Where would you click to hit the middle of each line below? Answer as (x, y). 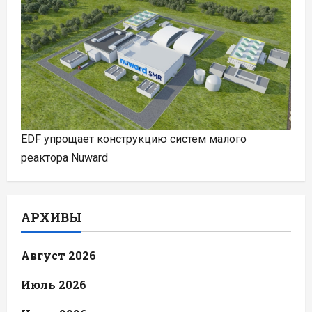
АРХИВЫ (51, 218)
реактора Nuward (64, 158)
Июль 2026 (54, 285)
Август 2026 (58, 256)
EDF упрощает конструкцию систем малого (134, 139)
